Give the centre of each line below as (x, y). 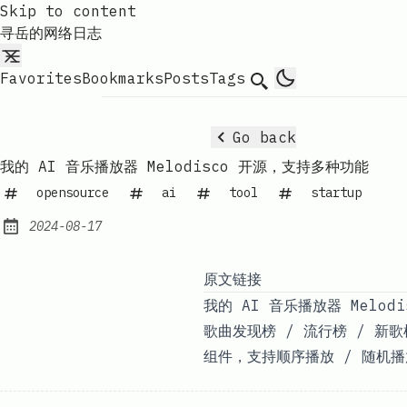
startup (336, 192)
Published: (53, 236)
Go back (264, 137)
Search (275, 80)
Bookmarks (123, 78)
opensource (73, 192)
